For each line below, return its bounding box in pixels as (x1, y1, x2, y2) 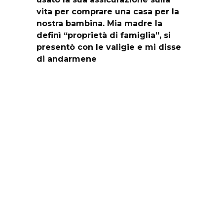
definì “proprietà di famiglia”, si (37, 31, 171, 40)
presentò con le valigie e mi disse (37, 42, 181, 52)
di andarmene (37, 54, 97, 64)
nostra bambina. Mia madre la (37, 19, 162, 29)
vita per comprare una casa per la (37, 7, 179, 17)
